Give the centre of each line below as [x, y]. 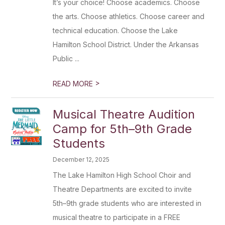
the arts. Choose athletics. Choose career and [129, 16]
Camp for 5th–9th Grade [123, 129]
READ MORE [74, 84]
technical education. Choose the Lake [116, 30]
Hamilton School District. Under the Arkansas [126, 44]
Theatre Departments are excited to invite [123, 189]
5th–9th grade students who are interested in [127, 203]
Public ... [66, 59]
